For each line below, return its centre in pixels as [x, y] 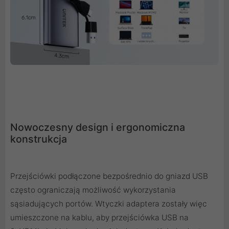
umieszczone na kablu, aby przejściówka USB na [99, 218]
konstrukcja [39, 139]
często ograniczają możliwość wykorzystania [93, 190]
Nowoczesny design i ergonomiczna [98, 128]
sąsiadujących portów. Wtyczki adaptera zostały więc [109, 204]
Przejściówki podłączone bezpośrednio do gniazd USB [109, 176]
